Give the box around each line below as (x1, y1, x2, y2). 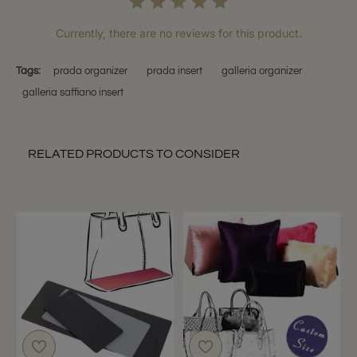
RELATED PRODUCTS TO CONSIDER (28, 147, 240, 160)
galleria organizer (222, 65, 302, 76)
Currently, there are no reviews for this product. (55, 26, 302, 40)
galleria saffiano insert (22, 87, 124, 98)
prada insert (147, 65, 202, 76)
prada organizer (53, 65, 127, 76)
